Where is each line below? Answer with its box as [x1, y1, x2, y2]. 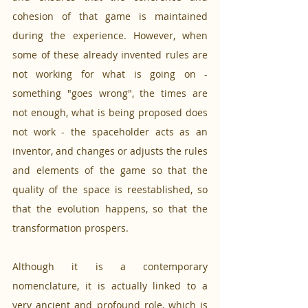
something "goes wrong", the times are [12, 87, 208, 100]
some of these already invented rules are [12, 48, 208, 62]
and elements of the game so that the [12, 164, 208, 177]
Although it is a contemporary [12, 260, 208, 274]
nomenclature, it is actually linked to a [12, 279, 208, 293]
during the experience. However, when [12, 29, 208, 43]
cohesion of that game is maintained [12, 10, 208, 23]
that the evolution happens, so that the [12, 202, 208, 216]
